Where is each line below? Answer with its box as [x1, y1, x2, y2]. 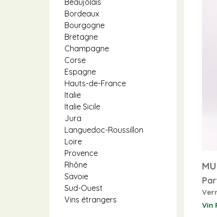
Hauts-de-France [64, 78, 126, 88]
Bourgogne [64, 20, 105, 30]
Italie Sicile [64, 102, 100, 111]
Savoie [64, 171, 88, 181]
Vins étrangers [64, 195, 117, 204]
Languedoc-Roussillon [64, 125, 143, 135]
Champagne [64, 44, 109, 53]
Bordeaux [64, 9, 99, 18]
